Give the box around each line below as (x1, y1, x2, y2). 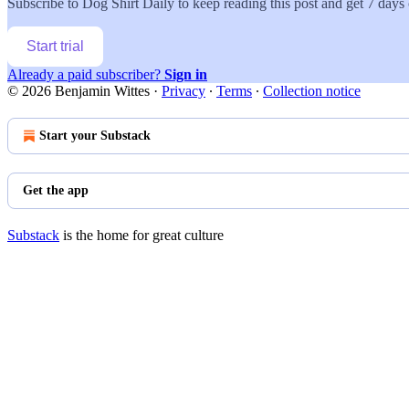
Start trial (26, 37, 84, 54)
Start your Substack (39, 128, 151, 142)
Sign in (164, 66, 207, 82)
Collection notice (263, 82, 361, 99)
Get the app (23, 183, 89, 197)
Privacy (162, 82, 205, 99)
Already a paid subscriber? (7, 66, 164, 82)
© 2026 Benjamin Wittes (7, 82, 150, 99)
